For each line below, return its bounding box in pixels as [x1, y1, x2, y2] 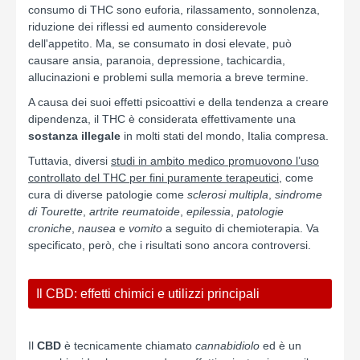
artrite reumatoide [89, 205, 180, 218]
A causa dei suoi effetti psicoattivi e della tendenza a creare [28, 96, 329, 108]
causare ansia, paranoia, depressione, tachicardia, [28, 54, 285, 67]
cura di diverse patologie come [28, 188, 187, 201]
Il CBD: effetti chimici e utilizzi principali [36, 287, 260, 301]
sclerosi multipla [187, 188, 268, 201]
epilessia [186, 205, 231, 218]
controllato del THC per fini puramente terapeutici [28, 171, 279, 184]
